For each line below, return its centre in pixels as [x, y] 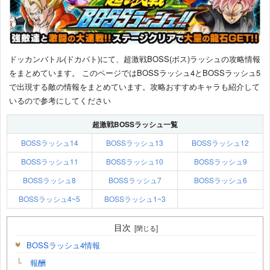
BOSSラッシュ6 [220, 180]
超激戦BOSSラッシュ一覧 [135, 124]
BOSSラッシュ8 [49, 180]
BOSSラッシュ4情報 [63, 245]
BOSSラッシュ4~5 [49, 199]
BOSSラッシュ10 [135, 162]
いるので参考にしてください [60, 101]
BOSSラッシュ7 [135, 180]
